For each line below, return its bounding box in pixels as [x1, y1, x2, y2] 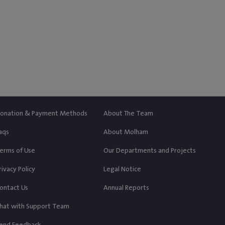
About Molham [103, 127, 148, 138]
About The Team [103, 108, 153, 120]
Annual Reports [103, 182, 149, 194]
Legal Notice [103, 164, 141, 175]
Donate [79, 49, 110, 64]
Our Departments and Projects [103, 145, 196, 157]
